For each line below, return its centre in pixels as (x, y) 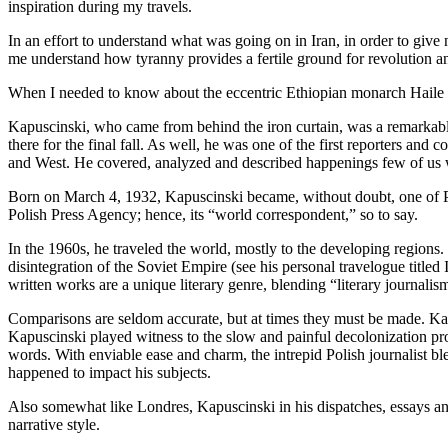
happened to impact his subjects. (109, 372)
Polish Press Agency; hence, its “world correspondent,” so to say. (213, 214)
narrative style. (54, 424)
